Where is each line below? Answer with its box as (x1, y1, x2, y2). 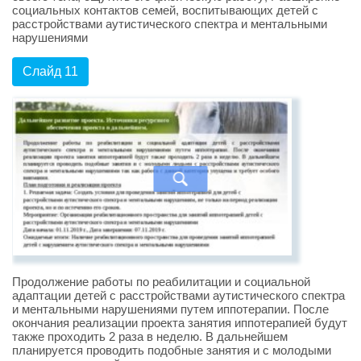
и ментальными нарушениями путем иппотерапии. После (12, 302, 329, 317)
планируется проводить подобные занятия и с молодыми (12, 343, 331, 358)
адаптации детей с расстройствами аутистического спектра (12, 288, 345, 303)
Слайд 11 (23, 64, 78, 79)
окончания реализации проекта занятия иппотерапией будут (12, 316, 347, 330)
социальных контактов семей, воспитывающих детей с (12, 3, 318, 18)
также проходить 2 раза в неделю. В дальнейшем (12, 330, 288, 344)
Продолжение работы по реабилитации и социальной (12, 275, 310, 289)
